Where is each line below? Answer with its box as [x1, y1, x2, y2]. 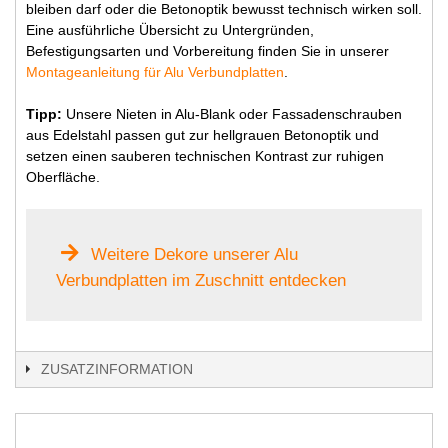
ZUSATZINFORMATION [41, 360, 193, 377]
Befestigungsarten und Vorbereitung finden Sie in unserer [26, 42, 389, 59]
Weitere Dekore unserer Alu [91, 244, 298, 264]
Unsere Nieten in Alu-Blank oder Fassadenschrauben [62, 105, 402, 122]
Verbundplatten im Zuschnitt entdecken [56, 270, 346, 290]
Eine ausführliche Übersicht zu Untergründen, [26, 21, 314, 38]
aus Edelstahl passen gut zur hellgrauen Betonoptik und [26, 126, 379, 143]
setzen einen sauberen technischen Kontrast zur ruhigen [26, 147, 384, 164]
